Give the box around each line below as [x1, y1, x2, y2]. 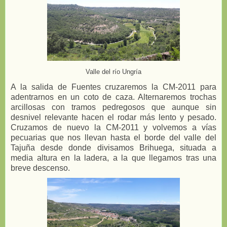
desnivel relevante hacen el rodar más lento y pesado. [11, 112, 216, 122]
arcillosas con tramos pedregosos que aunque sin [11, 102, 216, 111]
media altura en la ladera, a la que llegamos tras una [11, 153, 216, 162]
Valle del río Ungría [86, 68, 141, 75]
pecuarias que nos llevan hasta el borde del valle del [11, 133, 216, 142]
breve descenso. [11, 163, 72, 172]
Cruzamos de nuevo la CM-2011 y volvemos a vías [11, 123, 216, 132]
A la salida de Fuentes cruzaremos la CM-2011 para [11, 82, 216, 91]
